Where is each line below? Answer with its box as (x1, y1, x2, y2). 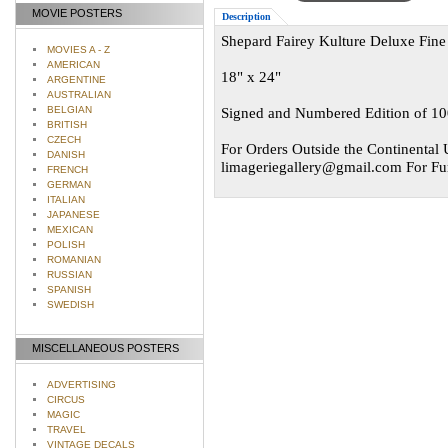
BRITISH (46, 118, 87, 130)
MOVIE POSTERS (31, 6, 122, 19)
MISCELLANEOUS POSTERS (31, 342, 179, 354)
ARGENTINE (46, 73, 106, 85)
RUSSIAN (46, 268, 92, 280)
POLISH (46, 238, 85, 250)
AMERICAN (46, 58, 100, 70)
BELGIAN (46, 103, 92, 115)
